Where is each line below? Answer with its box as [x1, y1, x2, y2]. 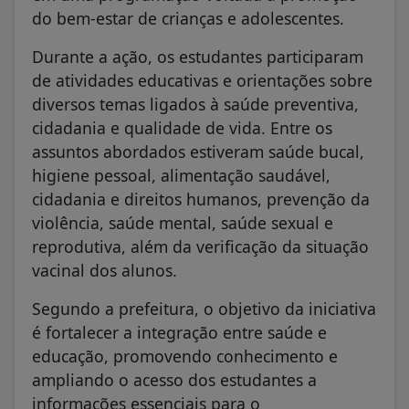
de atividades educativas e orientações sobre [32, 69, 372, 92]
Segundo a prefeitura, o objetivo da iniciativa [32, 298, 376, 320]
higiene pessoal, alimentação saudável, [32, 164, 330, 187]
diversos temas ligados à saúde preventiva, [32, 93, 359, 116]
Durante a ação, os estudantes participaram [32, 46, 363, 68]
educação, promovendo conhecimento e [32, 345, 338, 368]
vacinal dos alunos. [32, 259, 177, 282]
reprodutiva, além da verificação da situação [32, 236, 369, 258]
